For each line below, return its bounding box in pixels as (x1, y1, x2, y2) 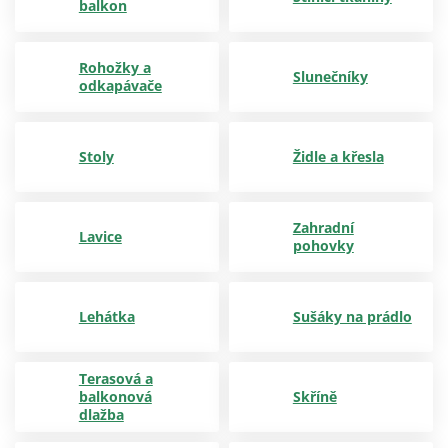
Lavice (78, 227, 122, 246)
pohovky (292, 236, 354, 255)
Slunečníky (292, 67, 368, 86)
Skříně (292, 387, 337, 406)
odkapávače (78, 76, 162, 95)
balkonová (78, 387, 152, 406)
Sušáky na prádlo (292, 307, 412, 326)
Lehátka (78, 307, 135, 326)
